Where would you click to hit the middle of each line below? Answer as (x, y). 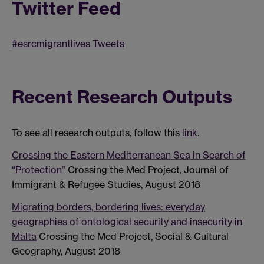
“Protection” (39, 169)
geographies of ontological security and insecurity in (127, 221)
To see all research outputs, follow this (97, 133)
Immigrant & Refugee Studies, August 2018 (106, 184)
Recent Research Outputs (122, 97)
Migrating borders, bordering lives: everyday (108, 207)
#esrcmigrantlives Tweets (68, 44)
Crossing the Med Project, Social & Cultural (133, 236)
